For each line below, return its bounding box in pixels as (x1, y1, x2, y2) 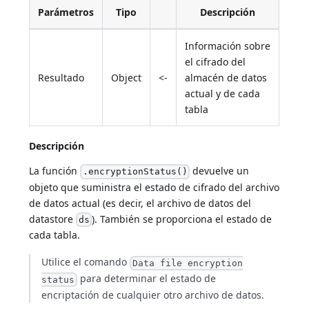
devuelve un (189, 163, 249, 177)
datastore (29, 212, 77, 226)
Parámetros (38, 5, 94, 19)
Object (111, 70, 142, 84)
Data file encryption (132, 258, 243, 269)
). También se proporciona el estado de (91, 212, 272, 226)
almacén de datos (185, 70, 268, 84)
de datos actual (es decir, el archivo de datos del (29, 196, 252, 210)
